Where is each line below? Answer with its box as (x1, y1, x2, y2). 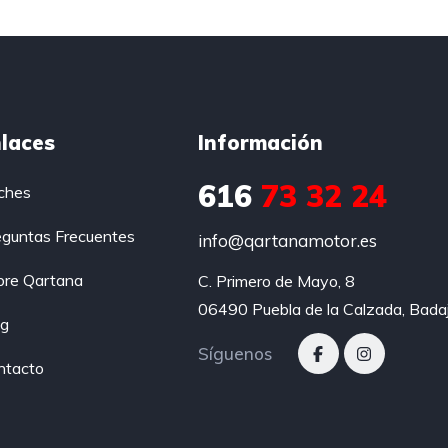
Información (197, 130, 323, 156)
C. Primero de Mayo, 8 (197, 271, 355, 292)
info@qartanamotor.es (197, 230, 377, 252)
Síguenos (197, 343, 272, 365)
